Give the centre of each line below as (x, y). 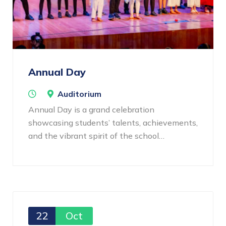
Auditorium (79, 94)
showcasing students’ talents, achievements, (113, 123)
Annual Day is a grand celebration (91, 110)
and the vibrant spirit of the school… (96, 136)
